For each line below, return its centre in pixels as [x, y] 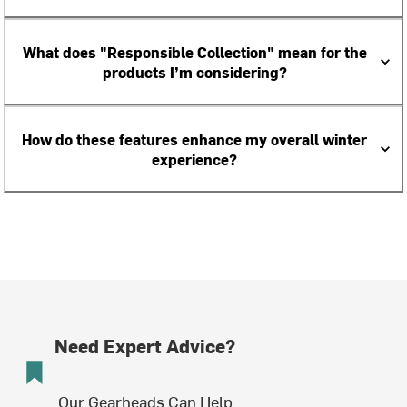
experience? [194, 159]
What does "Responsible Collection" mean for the [194, 52]
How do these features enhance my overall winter [194, 139]
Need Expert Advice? [145, 346]
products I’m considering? [194, 72]
